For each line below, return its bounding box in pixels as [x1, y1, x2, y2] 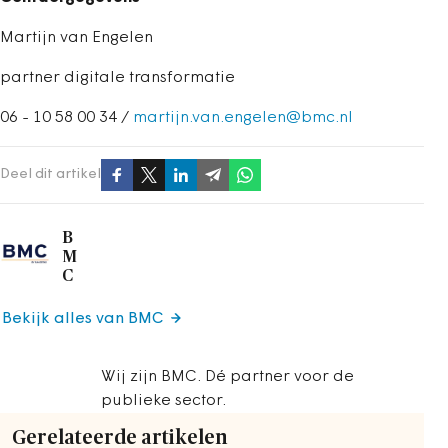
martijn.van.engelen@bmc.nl [133, 110, 353, 126]
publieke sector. [101, 393, 226, 409]
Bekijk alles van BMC [2, 311, 163, 327]
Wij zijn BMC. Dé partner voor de [101, 369, 354, 385]
